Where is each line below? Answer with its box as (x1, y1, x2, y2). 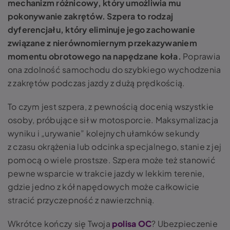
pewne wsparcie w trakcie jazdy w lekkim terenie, (8, 167, 205, 179)
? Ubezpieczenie (151, 218, 218, 229)
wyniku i (8, 127, 42, 139)
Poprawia (181, 50, 221, 62)
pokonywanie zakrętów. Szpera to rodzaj (8, 10, 174, 22)
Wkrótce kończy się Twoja (8, 218, 112, 229)
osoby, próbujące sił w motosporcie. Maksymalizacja (8, 114, 218, 125)
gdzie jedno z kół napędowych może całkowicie (8, 181, 200, 192)
